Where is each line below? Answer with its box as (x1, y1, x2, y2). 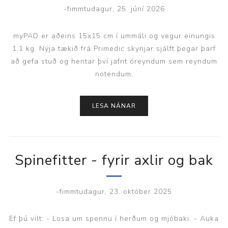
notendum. (95, 69, 133, 79)
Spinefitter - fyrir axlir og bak (15, 150, 213, 170)
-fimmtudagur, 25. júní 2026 (63, 4, 165, 14)
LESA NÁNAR (92, 101, 136, 110)
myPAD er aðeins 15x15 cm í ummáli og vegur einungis (13, 31, 215, 41)
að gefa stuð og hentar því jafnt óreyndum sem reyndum (11, 56, 217, 66)
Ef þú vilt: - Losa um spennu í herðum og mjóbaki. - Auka (9, 213, 219, 223)
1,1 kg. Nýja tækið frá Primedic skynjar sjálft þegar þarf (12, 43, 216, 53)
